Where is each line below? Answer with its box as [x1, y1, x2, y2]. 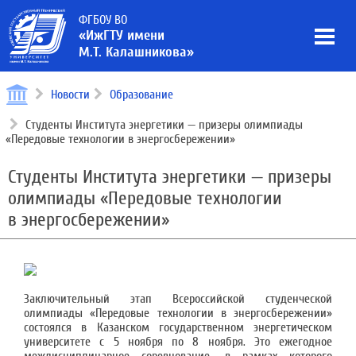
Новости [51, 87, 90, 102]
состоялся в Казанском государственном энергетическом [24, 320, 332, 335]
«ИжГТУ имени [79, 27, 164, 44]
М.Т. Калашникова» [79, 44, 194, 60]
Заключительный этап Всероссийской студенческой [24, 292, 332, 306]
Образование [110, 87, 173, 102]
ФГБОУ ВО [79, 13, 127, 27]
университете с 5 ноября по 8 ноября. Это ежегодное [24, 335, 332, 349]
